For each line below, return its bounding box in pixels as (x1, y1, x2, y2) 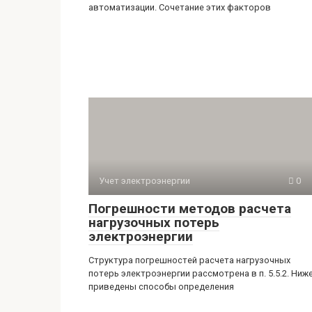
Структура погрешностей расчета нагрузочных (88, 254, 290, 265)
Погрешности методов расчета (88, 200, 291, 217)
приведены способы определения (88, 281, 234, 292)
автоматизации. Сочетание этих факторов (88, 1, 271, 13)
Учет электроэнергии (99, 175, 190, 186)
